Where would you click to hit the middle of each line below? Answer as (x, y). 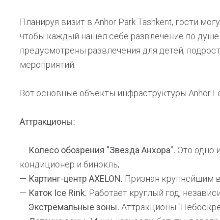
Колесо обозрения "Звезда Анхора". (102, 150)
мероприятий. (48, 65)
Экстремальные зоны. (74, 207)
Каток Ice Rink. (58, 193)
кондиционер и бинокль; (69, 164)
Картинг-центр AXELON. (76, 179)
